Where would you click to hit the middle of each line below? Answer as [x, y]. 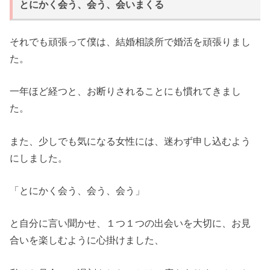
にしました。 [39, 158]
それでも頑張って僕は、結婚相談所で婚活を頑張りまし [130, 42]
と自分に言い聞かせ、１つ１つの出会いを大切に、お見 [130, 223]
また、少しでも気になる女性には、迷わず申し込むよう [130, 141]
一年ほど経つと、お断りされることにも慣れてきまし [126, 91]
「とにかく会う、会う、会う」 [77, 191]
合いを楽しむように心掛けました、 [87, 240]
